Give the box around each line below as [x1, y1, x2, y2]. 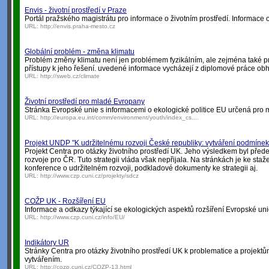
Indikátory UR [25, 238, 69, 247]
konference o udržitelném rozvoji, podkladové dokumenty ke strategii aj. [25, 164, 258, 172]
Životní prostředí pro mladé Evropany [25, 97, 145, 106]
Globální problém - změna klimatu [25, 47, 134, 56]
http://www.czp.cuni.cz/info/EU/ [40, 214, 125, 220]
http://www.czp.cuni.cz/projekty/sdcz [40, 172, 139, 179]
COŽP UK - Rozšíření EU [25, 197, 106, 205]
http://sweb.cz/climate [40, 73, 100, 79]
